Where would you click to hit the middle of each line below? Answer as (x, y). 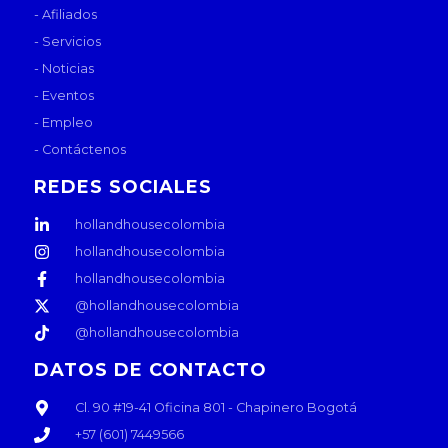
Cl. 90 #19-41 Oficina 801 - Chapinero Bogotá (216, 408)
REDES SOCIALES (123, 187)
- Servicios (67, 42)
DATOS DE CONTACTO (150, 370)
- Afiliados (65, 15)
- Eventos (64, 96)
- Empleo (63, 123)
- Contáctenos (80, 150)
